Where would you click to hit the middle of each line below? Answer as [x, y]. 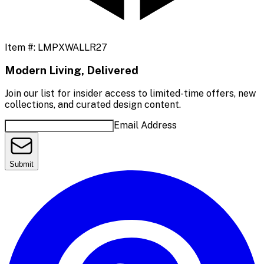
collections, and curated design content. [93, 105]
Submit [22, 164]
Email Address [145, 126]
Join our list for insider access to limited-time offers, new [130, 94]
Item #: [21, 47]
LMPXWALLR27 [72, 47]
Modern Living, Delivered [72, 70]
